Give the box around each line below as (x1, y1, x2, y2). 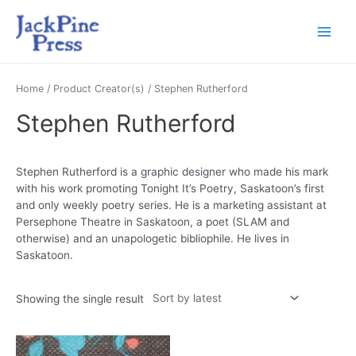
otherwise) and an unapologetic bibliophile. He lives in (16, 232, 289, 246)
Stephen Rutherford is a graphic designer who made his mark (16, 165, 328, 179)
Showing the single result (16, 292, 144, 306)
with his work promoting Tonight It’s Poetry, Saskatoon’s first (16, 182, 324, 195)
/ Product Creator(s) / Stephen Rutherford (44, 82, 248, 95)
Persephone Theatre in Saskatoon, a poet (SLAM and (16, 215, 289, 229)
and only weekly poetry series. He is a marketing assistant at (16, 199, 327, 212)
